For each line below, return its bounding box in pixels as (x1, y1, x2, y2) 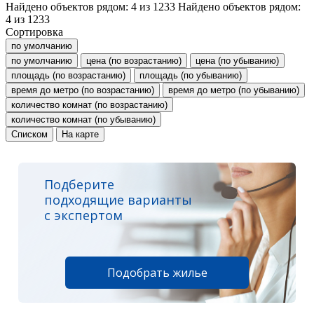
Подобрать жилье (107, 264, 207, 280)
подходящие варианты (44, 191, 192, 208)
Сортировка (6, 25, 63, 38)
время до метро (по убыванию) (168, 84, 299, 95)
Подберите (44, 175, 114, 193)
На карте (62, 128, 99, 139)
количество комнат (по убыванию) (11, 114, 156, 125)
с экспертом (44, 206, 123, 224)
